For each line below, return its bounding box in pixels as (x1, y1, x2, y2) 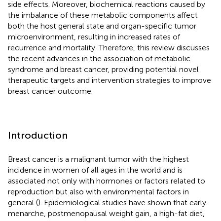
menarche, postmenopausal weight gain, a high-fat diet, (8, 208, 205, 218)
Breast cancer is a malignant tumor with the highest (8, 154, 189, 164)
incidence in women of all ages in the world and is (8, 165, 183, 175)
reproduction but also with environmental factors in (8, 186, 189, 196)
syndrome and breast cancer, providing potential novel (8, 64, 199, 74)
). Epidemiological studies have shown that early (38, 197, 206, 207)
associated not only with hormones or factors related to (8, 176, 205, 185)
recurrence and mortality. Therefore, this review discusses (8, 42, 210, 52)
